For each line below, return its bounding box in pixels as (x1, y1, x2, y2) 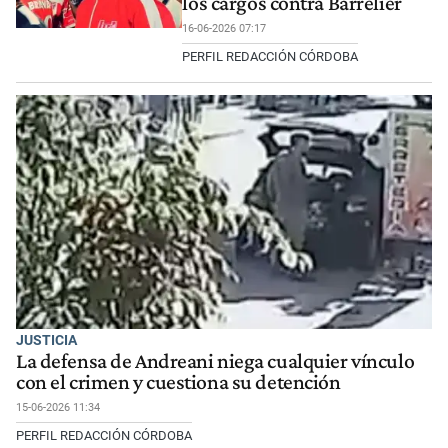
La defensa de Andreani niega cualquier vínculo (16, 348, 415, 373)
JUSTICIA (16, 332, 77, 349)
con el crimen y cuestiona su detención (16, 369, 341, 394)
